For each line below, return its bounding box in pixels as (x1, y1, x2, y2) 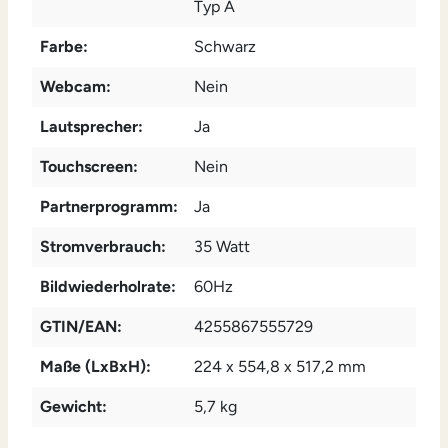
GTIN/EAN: (40, 317, 122, 337)
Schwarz (194, 37, 256, 57)
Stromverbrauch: (40, 237, 166, 257)
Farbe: (40, 37, 88, 57)
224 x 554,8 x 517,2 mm (194, 357, 366, 377)
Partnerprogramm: (40, 197, 178, 217)
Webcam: (40, 77, 111, 97)
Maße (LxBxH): (40, 357, 151, 377)
